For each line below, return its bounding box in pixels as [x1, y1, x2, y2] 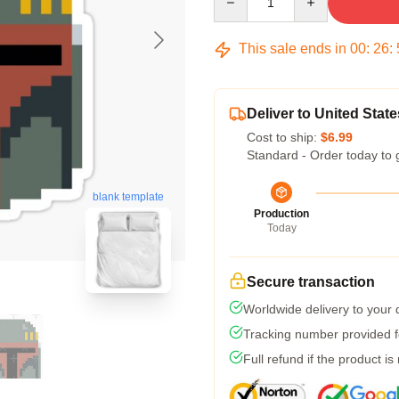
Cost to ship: [247, 130, 321, 144]
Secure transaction [247, 274, 375, 289]
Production [254, 208, 309, 220]
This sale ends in [235, 41, 350, 56]
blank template [93, 191, 164, 204]
